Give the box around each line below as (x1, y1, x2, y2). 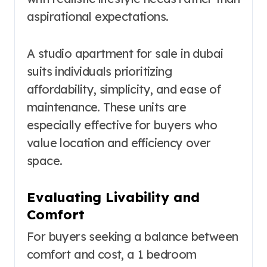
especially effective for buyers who (27, 117, 217, 133)
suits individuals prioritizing (27, 64, 172, 79)
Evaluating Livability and (27, 189, 200, 206)
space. (27, 153, 63, 169)
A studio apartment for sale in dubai (27, 46, 223, 61)
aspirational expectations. (27, 9, 169, 24)
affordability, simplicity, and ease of (27, 82, 221, 97)
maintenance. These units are (27, 100, 187, 115)
